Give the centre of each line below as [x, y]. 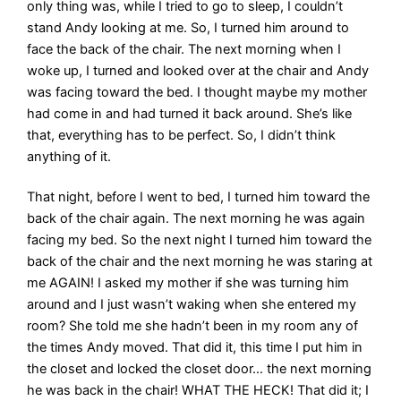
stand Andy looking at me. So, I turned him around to [188, 27]
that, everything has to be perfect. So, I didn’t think [182, 135]
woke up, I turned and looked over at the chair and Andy [198, 70]
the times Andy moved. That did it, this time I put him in [195, 348]
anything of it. [69, 156]
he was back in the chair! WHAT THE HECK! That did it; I [198, 391]
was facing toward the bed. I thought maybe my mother [197, 92]
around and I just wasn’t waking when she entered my [192, 305]
